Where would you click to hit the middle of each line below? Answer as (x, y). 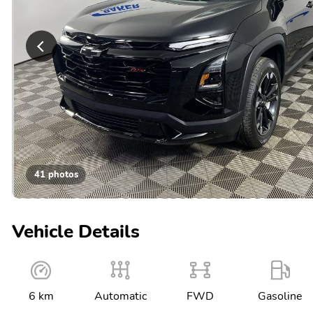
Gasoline (280, 296)
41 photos (56, 174)
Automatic (121, 296)
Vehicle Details (76, 231)
